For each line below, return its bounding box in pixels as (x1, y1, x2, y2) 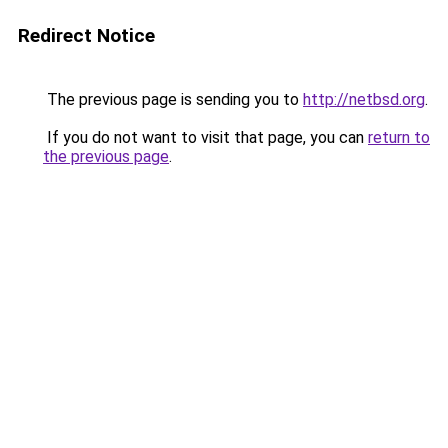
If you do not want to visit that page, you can (43, 128, 368, 147)
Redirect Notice (18, 24, 155, 47)
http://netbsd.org (303, 90, 425, 109)
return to (368, 128, 430, 147)
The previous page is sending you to (43, 90, 303, 109)
